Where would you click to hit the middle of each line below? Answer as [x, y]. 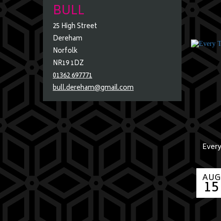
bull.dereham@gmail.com [93, 89]
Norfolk [65, 52]
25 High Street [75, 27]
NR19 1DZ [68, 64]
